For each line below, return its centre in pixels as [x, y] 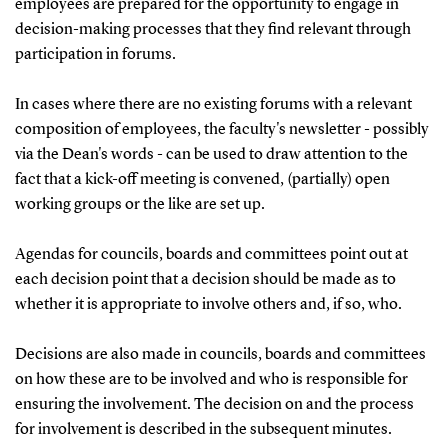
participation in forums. [95, 54]
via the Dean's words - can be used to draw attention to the [211, 154]
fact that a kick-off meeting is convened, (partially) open [202, 179]
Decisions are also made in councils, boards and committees [220, 354]
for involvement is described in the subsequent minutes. [203, 429]
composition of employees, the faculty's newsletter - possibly [221, 129]
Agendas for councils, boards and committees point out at [211, 254]
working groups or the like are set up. [139, 204]
